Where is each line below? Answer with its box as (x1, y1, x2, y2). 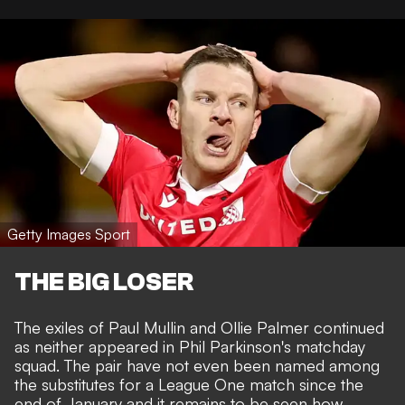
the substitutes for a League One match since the (14, 374, 363, 395)
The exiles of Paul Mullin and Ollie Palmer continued (14, 317, 384, 338)
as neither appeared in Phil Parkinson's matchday (14, 336, 365, 357)
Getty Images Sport (7, 224, 130, 243)
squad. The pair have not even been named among (14, 355, 380, 376)
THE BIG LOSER (14, 268, 193, 297)
